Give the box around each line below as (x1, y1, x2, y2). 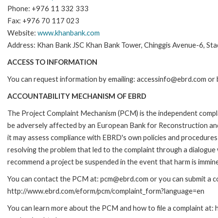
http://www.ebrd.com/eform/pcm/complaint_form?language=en (7, 186, 204, 195)
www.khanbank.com (37, 28, 100, 37)
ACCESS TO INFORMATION (7, 57, 97, 66)
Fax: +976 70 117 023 (7, 16, 79, 25)
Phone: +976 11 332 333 (7, 4, 89, 13)
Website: (7, 28, 37, 37)
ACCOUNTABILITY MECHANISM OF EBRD (7, 91, 146, 100)
